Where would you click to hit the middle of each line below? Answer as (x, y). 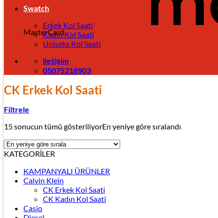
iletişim (56, 61)
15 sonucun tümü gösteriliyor (53, 127)
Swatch (36, 8)
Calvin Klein (44, 181)
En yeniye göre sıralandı (142, 127)
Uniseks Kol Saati (72, 44)
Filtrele (17, 109)
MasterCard (44, 32)
